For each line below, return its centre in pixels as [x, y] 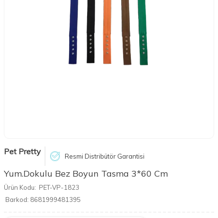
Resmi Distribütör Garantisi [105, 156]
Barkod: [17, 200]
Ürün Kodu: [20, 187]
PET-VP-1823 [59, 187]
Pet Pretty [22, 151]
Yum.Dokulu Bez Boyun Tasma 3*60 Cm [86, 173]
